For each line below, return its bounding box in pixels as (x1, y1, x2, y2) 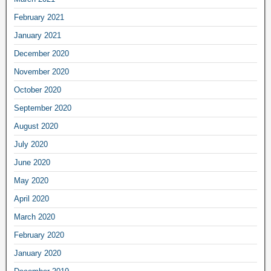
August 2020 (14, 121, 58, 131)
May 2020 (14, 175, 48, 185)
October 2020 (14, 85, 61, 94)
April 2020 (14, 194, 49, 203)
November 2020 (14, 67, 69, 76)
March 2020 (14, 212, 55, 221)
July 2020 (14, 139, 48, 149)
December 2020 (14, 48, 69, 58)
